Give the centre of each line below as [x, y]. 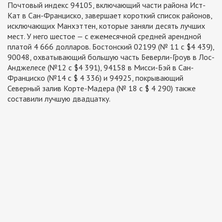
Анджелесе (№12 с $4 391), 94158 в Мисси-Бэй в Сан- [101, 68]
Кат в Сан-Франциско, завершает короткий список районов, [110, 16]
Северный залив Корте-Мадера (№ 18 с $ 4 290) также [102, 88]
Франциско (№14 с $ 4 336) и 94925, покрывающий [95, 78]
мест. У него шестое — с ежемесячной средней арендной [104, 36]
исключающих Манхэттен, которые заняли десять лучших [106, 26]
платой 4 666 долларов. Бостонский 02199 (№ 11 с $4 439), [111, 47]
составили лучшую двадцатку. [59, 99]
